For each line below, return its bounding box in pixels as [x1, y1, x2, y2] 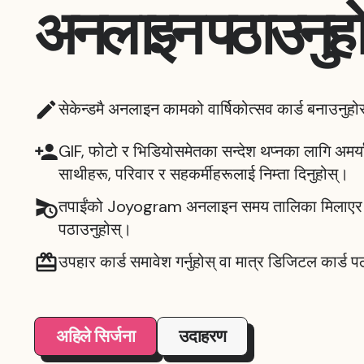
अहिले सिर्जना [56, 325, 136, 348]
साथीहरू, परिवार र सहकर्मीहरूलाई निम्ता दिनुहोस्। [58, 163, 349, 184]
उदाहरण [179, 325, 227, 348]
